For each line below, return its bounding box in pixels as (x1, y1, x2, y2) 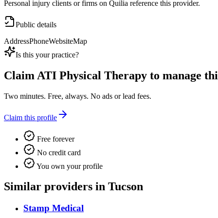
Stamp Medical (23, 203, 84, 214)
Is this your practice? (16, 50, 79, 59)
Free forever (35, 134, 74, 143)
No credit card (35, 148, 81, 157)
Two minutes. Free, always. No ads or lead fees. (4, 91, 151, 100)
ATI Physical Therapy (37, 69, 147, 82)
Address (4, 36, 29, 45)
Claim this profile (4, 113, 57, 122)
